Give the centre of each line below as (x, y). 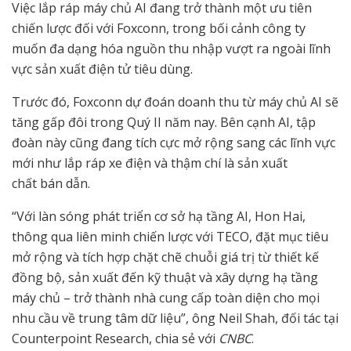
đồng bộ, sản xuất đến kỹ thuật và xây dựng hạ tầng (165, 278)
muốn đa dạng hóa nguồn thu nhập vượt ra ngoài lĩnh (171, 49)
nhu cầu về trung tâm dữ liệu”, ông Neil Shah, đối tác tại (175, 318)
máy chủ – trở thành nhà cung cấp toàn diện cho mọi (166, 298)
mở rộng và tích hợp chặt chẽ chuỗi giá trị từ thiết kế (165, 257)
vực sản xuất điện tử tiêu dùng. (102, 69)
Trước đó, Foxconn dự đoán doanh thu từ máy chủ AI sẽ (175, 102)
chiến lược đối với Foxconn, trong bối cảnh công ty (159, 29)
